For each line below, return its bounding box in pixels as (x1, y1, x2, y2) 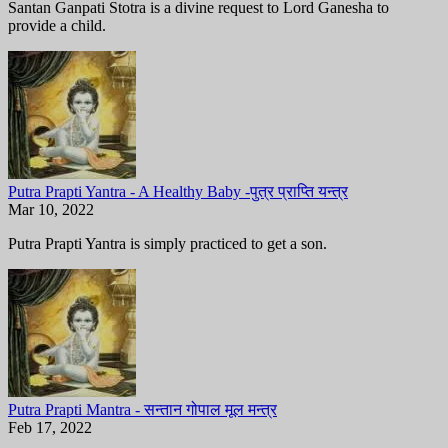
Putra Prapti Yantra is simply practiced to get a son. (8, 234, 327, 252)
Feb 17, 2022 (8, 418, 92, 436)
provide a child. (8, 16, 106, 34)
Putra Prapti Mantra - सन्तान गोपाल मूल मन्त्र (8, 400, 277, 418)
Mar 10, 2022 (8, 200, 94, 218)
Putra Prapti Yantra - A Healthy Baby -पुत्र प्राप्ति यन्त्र (8, 182, 348, 200)
